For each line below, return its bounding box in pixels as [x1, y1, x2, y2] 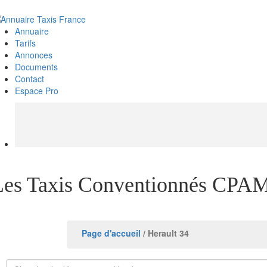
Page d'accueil [82, 227, 141, 240]
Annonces [15, 49, 52, 61]
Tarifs [15, 37, 36, 49]
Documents [15, 61, 58, 73]
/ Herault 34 [141, 227, 189, 240]
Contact [15, 73, 44, 85]
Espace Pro [15, 85, 58, 97]
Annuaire [15, 25, 49, 38]
